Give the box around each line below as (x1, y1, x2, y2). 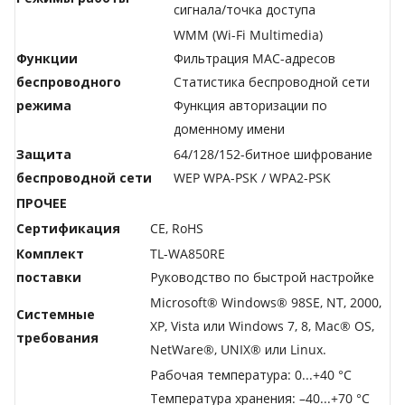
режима (16, 97, 71, 115)
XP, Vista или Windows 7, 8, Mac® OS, (150, 317, 374, 335)
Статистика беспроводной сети (174, 73, 370, 91)
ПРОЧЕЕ (16, 194, 67, 212)
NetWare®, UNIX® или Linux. (150, 341, 326, 359)
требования (16, 329, 99, 347)
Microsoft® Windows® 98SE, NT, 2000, (150, 294, 381, 312)
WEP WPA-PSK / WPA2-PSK (174, 169, 331, 187)
